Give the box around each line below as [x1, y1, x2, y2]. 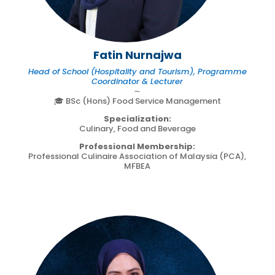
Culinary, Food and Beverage [79, 122, 196, 134]
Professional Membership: [79, 140, 196, 152]
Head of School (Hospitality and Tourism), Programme [28, 65, 247, 77]
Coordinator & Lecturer [91, 75, 184, 87]
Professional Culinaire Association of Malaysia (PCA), [28, 150, 247, 162]
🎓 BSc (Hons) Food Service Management [53, 95, 221, 107]
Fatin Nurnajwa [93, 47, 182, 63]
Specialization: [103, 112, 171, 125]
